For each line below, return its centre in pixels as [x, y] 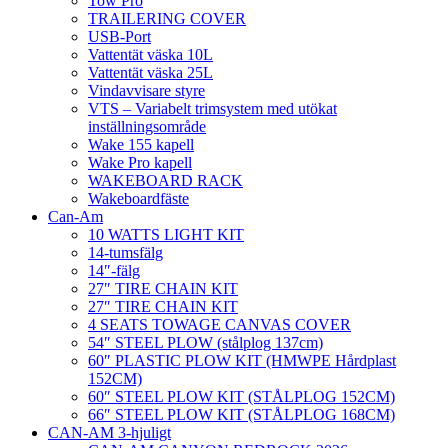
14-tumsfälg [125, 253]
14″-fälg [114, 271]
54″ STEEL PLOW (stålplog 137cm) [205, 343]
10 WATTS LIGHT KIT [166, 235]
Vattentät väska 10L [150, 55]
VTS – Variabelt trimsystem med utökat [212, 109]
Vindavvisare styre [146, 91]
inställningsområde [147, 127]
